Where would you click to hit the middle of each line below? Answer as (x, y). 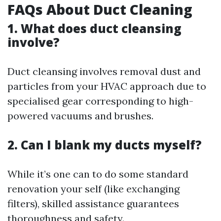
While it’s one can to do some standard (98, 174)
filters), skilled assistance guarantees (93, 204)
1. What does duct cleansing (94, 29)
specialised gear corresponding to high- (100, 101)
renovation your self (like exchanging (93, 189)
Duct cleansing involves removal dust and (104, 72)
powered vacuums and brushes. (80, 116)
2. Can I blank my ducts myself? (105, 145)
